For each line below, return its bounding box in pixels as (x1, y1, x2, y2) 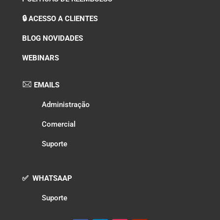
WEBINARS (22, 54, 59, 63)
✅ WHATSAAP (22, 174, 72, 183)
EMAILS (31, 81, 59, 90)
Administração (41, 100, 90, 110)
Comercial (41, 120, 76, 129)
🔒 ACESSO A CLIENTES (22, 14, 98, 24)
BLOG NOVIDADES (22, 34, 83, 43)
